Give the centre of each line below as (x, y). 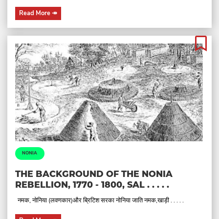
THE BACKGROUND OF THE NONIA (94, 174)
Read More (35, 13)
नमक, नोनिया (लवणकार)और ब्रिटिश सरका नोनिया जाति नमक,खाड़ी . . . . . (101, 200)
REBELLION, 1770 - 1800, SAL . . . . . (92, 184)
